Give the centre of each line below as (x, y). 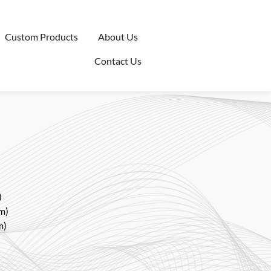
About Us (118, 37)
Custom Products (41, 37)
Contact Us (118, 61)
